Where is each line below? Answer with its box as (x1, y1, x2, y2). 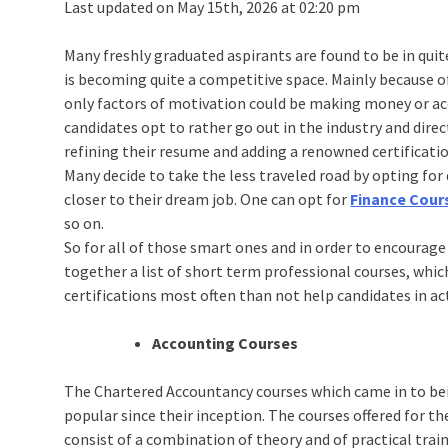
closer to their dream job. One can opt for (64, 188, 351, 209)
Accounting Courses (152, 332, 299, 353)
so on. (64, 212, 105, 233)
